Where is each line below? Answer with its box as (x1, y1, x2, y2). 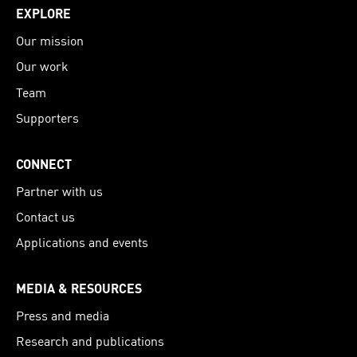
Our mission (16, 32, 84, 49)
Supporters (16, 108, 79, 126)
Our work (16, 57, 69, 75)
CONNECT (16, 155, 72, 172)
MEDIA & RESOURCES (16, 279, 142, 296)
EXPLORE (16, 5, 71, 22)
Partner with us (16, 182, 103, 199)
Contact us (16, 207, 75, 225)
